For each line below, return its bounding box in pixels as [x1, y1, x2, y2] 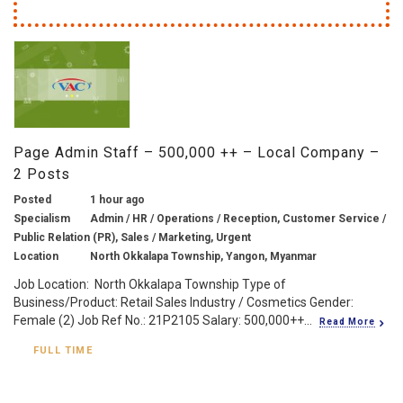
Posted [13, 193, 51, 206]
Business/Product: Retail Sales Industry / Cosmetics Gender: [13, 294, 354, 309]
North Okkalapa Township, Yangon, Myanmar [90, 249, 317, 263]
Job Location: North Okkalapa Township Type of [13, 276, 286, 291]
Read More [319, 316, 375, 327]
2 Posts [13, 165, 70, 183]
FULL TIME [33, 344, 93, 356]
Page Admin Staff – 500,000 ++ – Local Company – [13, 143, 380, 161]
